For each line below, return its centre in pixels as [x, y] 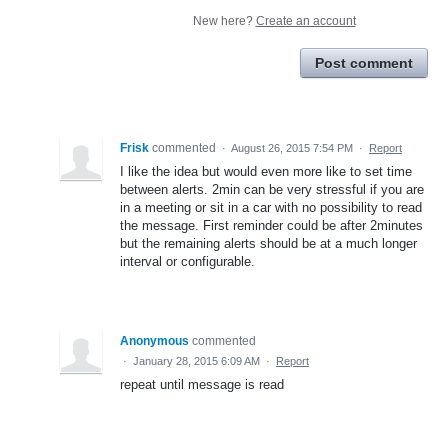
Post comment [364, 62]
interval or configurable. [187, 261]
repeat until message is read [202, 384]
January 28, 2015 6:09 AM [196, 360]
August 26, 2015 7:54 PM [292, 147]
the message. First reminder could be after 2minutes [271, 225]
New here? [224, 20]
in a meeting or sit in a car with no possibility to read [271, 207]
